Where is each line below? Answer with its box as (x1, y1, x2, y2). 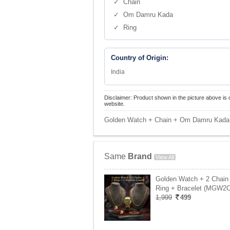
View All (156, 154, 174, 160)
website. (104, 101, 125, 107)
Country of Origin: (111, 54, 168, 62)
